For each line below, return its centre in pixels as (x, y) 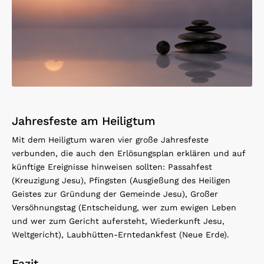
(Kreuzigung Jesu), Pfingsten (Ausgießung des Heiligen (121, 181)
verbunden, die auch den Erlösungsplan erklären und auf (128, 154)
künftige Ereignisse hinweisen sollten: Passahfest (112, 167)
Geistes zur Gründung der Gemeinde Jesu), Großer (115, 194)
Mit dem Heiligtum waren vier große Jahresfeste (110, 140)
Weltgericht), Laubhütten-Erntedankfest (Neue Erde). (121, 235)
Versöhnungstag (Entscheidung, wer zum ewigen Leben (124, 208)
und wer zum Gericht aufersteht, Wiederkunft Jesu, (118, 221)
